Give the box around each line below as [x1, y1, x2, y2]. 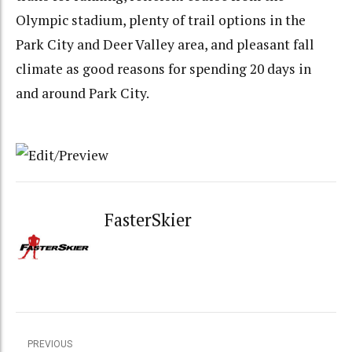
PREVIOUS [27, 339, 72, 350]
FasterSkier [104, 207, 192, 232]
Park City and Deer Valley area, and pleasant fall [16, 35, 314, 53]
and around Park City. [16, 83, 149, 102]
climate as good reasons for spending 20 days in [16, 59, 311, 78]
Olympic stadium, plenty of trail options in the [16, 10, 306, 29]
